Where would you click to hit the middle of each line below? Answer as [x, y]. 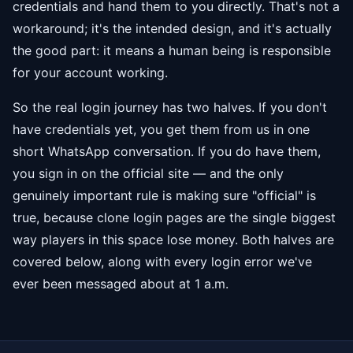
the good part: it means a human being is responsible [172, 51]
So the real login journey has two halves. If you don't [170, 108]
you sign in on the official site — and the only [148, 174]
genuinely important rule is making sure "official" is [164, 196]
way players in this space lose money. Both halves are [173, 240]
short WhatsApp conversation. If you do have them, [167, 152]
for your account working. [90, 73]
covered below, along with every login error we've [162, 262]
